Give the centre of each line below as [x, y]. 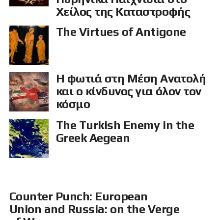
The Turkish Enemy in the [125, 125]
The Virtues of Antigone [121, 32]
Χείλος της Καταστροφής [123, 12]
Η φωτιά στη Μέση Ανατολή [131, 79]
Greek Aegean [93, 138]
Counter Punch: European [78, 196]
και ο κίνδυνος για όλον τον [128, 91]
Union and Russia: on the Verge [94, 209]
